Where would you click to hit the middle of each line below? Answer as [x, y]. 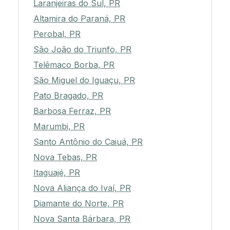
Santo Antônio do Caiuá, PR [88, 142]
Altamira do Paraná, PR [79, 19]
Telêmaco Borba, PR [74, 65]
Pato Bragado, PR [68, 96]
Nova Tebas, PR [65, 157]
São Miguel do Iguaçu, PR [84, 80]
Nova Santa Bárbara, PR [82, 219]
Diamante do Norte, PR [79, 204]
